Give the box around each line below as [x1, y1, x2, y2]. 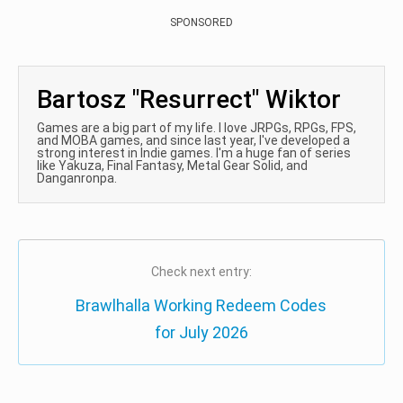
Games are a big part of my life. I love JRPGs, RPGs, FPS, [37, 121, 356, 135]
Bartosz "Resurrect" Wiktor [37, 85, 341, 114]
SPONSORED [170, 16, 233, 29]
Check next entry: [151, 264, 252, 279]
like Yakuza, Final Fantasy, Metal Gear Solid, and [37, 158, 308, 173]
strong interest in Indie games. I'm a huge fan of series [37, 146, 351, 160]
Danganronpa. [37, 171, 117, 185]
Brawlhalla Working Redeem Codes [76, 296, 327, 315]
